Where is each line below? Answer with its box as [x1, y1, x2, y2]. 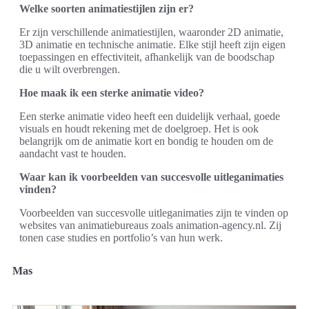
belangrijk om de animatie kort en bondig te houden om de [19, 135, 273, 147]
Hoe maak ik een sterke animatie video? [19, 87, 204, 99]
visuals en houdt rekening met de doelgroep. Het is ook [19, 123, 259, 134]
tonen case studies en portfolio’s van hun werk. [19, 232, 223, 243]
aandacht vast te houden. [19, 148, 126, 159]
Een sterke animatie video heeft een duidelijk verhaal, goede [19, 110, 280, 122]
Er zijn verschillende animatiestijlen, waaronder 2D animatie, [19, 26, 283, 38]
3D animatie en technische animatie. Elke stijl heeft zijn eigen [19, 39, 286, 50]
